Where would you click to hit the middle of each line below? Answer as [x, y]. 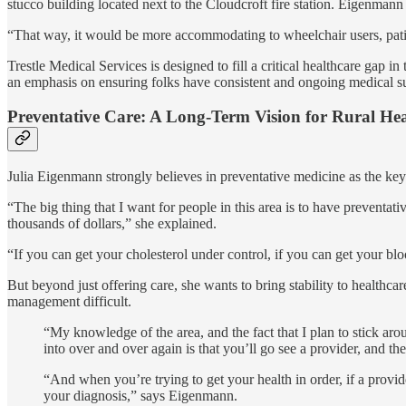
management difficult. [69, 301]
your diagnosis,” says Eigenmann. [140, 395]
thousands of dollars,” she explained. [112, 223]
